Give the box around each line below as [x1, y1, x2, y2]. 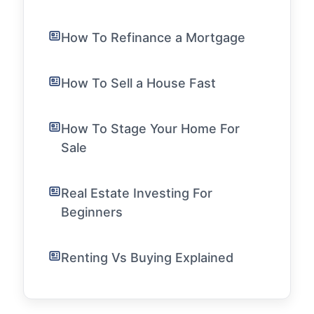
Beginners [61, 205, 123, 219]
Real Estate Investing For [61, 186, 212, 200]
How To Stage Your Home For [61, 121, 240, 136]
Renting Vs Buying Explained [61, 250, 233, 265]
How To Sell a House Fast [61, 76, 216, 90]
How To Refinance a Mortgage [61, 30, 245, 45]
